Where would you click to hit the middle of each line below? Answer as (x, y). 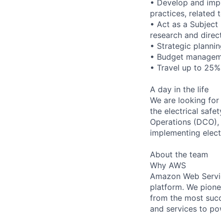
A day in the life (179, 89)
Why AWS (168, 165)
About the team (179, 154)
